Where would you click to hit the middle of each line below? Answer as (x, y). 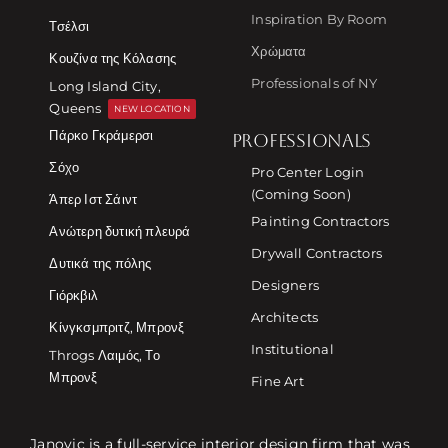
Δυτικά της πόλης (100, 263)
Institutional (292, 349)
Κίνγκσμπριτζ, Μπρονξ (117, 327)
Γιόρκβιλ (74, 295)
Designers (285, 285)
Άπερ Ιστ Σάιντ (93, 199)
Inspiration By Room (319, 19)
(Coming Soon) (301, 193)
